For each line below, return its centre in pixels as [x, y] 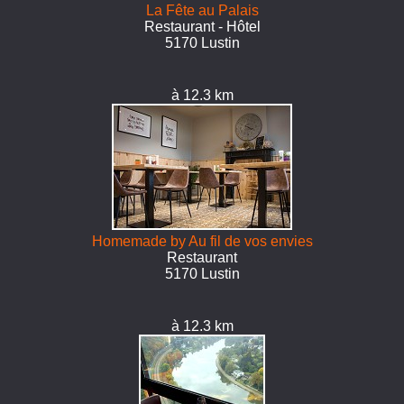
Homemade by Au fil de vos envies [202, 241]
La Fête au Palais [202, 10]
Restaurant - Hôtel [202, 27]
